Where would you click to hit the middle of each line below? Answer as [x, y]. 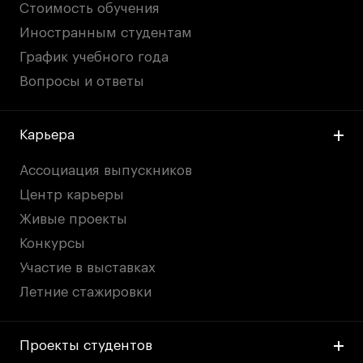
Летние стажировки [86, 292]
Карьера [47, 135]
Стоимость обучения [90, 9]
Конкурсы [53, 243]
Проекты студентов [86, 345]
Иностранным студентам [106, 33]
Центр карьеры [72, 194]
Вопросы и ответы [82, 82]
